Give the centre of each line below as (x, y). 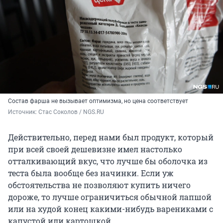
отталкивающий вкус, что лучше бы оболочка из (108, 161)
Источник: (23, 112)
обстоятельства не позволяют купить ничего (99, 185)
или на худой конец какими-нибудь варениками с (111, 209)
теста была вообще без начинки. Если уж (91, 173)
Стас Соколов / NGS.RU (71, 112)
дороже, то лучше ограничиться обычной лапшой (110, 197)
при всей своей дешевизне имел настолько (95, 149)
